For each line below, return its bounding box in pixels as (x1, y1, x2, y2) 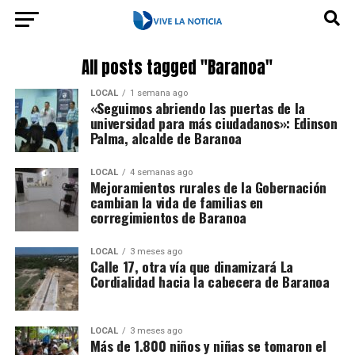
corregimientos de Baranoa (90, 207, 246, 227)
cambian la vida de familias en (90, 192, 264, 212)
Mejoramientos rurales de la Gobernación (90, 177, 326, 197)
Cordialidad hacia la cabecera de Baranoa (90, 271, 330, 292)
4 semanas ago (129, 167, 193, 177)
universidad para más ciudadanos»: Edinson (90, 113, 338, 133)
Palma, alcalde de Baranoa (90, 128, 242, 148)
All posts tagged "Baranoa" (82, 55, 273, 80)
